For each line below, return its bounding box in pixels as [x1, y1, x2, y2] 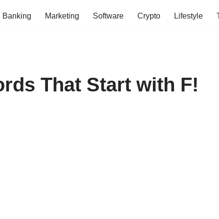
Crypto [137, 12, 160, 20]
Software [93, 12, 124, 20]
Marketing [45, 12, 79, 20]
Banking [2, 12, 31, 20]
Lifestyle [174, 12, 203, 20]
